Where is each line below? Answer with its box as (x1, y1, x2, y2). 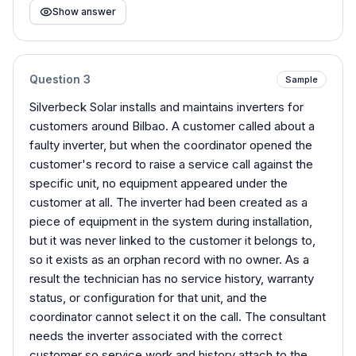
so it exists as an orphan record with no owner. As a (29, 251, 309, 267)
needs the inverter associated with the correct (29, 327, 282, 343)
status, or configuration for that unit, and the (29, 289, 267, 305)
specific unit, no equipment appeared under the (29, 175, 288, 191)
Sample (285, 73, 318, 85)
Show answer (52, 5, 116, 17)
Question (29, 72, 83, 86)
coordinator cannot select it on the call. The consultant (29, 308, 326, 324)
